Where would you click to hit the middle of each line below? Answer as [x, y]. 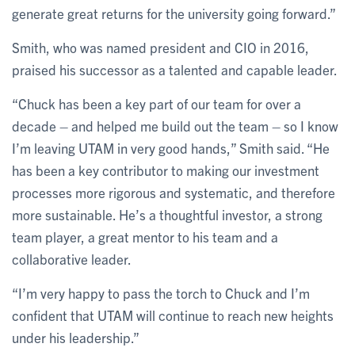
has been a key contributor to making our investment [166, 170]
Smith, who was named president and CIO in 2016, [160, 47]
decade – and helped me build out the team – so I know [175, 125]
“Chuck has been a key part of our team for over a [157, 103]
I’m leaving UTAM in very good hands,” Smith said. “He [171, 147]
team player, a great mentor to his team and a [145, 236]
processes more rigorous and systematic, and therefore [174, 192]
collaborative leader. [72, 258]
